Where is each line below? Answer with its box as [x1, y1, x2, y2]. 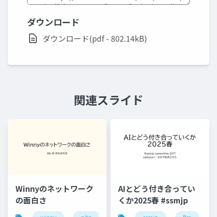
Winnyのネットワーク [15, 182, 93, 194]
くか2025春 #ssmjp [161, 194, 188, 206]
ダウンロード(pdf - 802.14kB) [43, 32, 147, 44]
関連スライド [74, 91, 143, 108]
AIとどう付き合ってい [118, 182, 195, 194]
